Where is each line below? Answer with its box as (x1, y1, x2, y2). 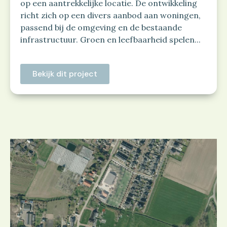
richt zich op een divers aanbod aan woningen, (20, 10, 201, 21)
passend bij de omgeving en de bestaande (20, 22, 182, 33)
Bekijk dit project (32, 68, 97, 80)
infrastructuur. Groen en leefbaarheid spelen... (20, 34, 201, 45)
